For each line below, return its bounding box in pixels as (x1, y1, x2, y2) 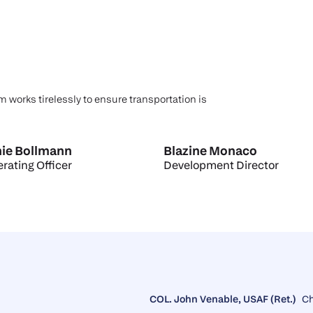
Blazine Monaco (163, 143, 257, 159)
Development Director (163, 158, 279, 173)
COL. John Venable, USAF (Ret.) (150, 293, 296, 305)
